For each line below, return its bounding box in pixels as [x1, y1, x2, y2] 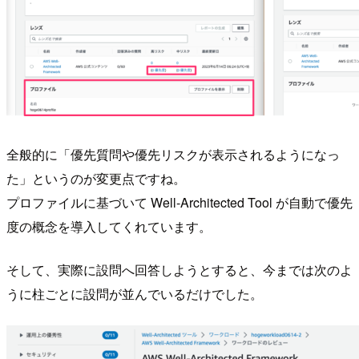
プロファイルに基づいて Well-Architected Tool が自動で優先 [6, 192, 353, 212]
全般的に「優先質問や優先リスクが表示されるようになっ [6, 144, 340, 163]
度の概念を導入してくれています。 [6, 216, 212, 236]
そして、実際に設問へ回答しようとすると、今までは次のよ [6, 260, 353, 279]
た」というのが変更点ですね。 [6, 168, 186, 188]
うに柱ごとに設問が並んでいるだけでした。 [6, 284, 263, 303]
